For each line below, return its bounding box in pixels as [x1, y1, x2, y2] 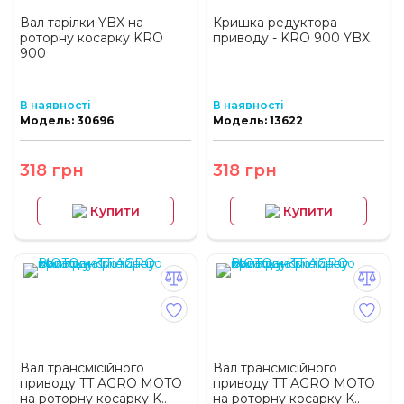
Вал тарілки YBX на [20, 14, 143, 32]
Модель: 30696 [20, 114, 114, 128]
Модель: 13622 [213, 114, 303, 128]
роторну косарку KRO [20, 30, 163, 47]
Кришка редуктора [213, 14, 337, 32]
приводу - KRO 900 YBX [213, 30, 370, 47]
